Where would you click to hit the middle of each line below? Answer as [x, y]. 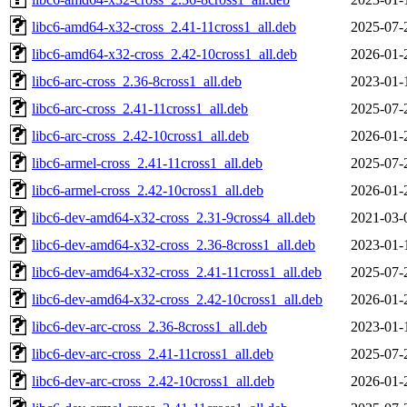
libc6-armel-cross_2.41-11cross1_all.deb [147, 163]
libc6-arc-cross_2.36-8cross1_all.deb [137, 81]
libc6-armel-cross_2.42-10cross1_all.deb [148, 190]
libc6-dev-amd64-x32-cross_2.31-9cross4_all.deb [174, 217]
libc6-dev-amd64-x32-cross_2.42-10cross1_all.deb [177, 299]
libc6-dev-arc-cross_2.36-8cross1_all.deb [149, 326]
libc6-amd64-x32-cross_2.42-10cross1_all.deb [164, 54]
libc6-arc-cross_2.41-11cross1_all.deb [140, 108]
